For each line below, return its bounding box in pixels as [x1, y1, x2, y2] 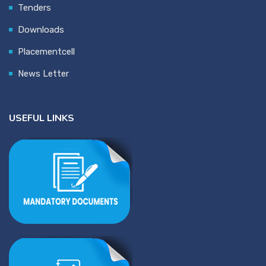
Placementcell [18, 46, 75, 57]
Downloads [18, 24, 64, 35]
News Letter [18, 68, 69, 79]
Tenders [18, 2, 51, 13]
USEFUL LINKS [9, 112, 74, 125]
